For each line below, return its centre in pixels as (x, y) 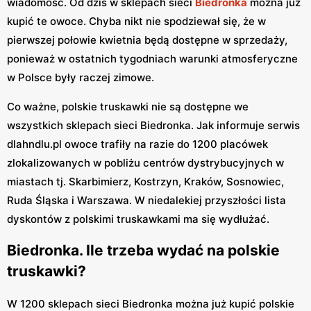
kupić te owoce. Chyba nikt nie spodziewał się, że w (136, 21)
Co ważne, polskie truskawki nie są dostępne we (128, 106)
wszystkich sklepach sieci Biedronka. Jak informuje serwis (153, 125)
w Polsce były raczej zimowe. (82, 77)
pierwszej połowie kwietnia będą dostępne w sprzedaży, (147, 40)
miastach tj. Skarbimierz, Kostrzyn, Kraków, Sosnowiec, (145, 181)
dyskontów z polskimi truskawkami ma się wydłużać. (138, 219)
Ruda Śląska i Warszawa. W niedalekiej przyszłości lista (146, 200)
